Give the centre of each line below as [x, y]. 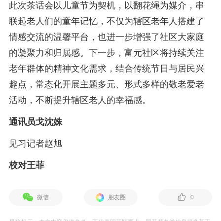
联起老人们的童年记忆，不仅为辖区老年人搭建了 [106, 21]
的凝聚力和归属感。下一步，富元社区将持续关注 [106, 53]
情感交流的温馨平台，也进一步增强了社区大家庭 [106, 37]
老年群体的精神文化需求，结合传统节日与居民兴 [106, 69]
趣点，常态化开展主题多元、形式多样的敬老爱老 [106, 84]
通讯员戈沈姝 [35, 122]
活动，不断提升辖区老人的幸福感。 [80, 100]
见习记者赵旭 [35, 144]
